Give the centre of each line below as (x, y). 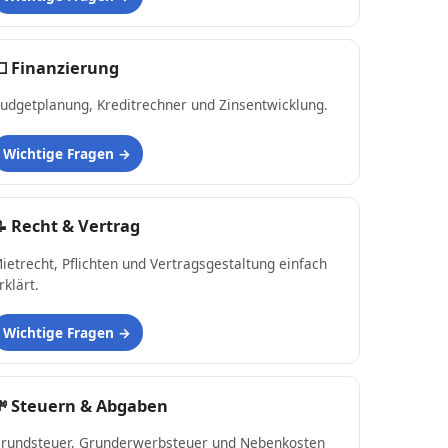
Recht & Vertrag (75, 226)
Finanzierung (65, 67)
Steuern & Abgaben (89, 405)
